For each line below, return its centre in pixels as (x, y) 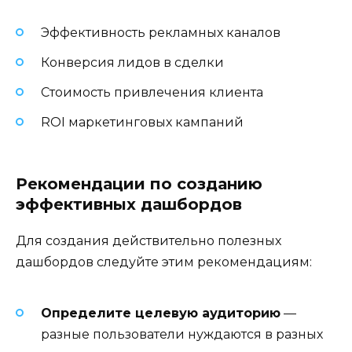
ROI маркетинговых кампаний (142, 123)
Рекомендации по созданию (139, 183)
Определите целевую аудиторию (161, 313)
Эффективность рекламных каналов (161, 32)
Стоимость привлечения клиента (152, 93)
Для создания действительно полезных (148, 240)
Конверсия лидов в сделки (132, 62)
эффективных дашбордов (129, 204)
